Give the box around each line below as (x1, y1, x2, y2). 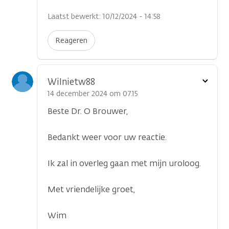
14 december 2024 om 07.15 (48, 89, 138, 99)
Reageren (55, 36, 87, 45)
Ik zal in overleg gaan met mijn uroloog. (48, 158, 201, 169)
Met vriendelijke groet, (48, 184, 135, 195)
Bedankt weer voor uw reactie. (48, 132, 167, 143)
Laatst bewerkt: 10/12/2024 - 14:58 (48, 12, 161, 21)
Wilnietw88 (48, 76, 95, 87)
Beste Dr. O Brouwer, (48, 106, 128, 117)
